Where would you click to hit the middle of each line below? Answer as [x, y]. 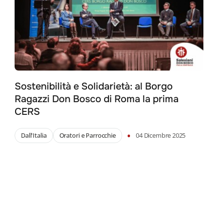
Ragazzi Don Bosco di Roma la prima [96, 99]
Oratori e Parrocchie [87, 136]
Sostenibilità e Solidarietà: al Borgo [93, 87]
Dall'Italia [34, 136]
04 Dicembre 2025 [161, 136]
